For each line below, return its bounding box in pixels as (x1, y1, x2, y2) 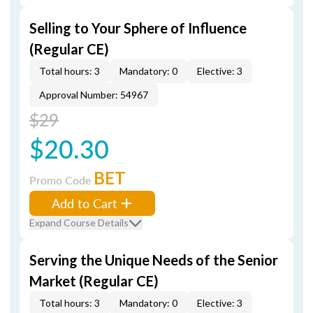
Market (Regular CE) (29, 272, 159, 289)
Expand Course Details (29, 217, 129, 228)
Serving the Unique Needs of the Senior (29, 252, 278, 268)
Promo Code (29, 172, 94, 188)
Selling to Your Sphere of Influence (29, 20, 247, 36)
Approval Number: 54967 (39, 89, 148, 101)
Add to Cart (52, 194, 117, 212)
